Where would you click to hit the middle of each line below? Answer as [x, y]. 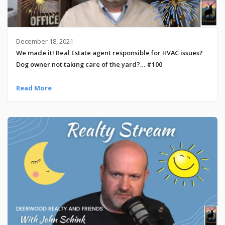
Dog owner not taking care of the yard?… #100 [89, 64]
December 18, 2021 [44, 41]
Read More [34, 88]
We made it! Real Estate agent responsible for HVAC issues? [109, 52]
